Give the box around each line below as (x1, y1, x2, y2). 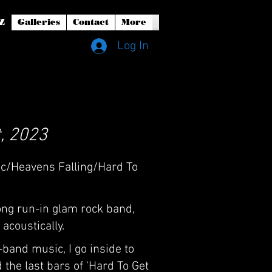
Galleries (17, 17, 60, 27)
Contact (72, 17, 109, 27)
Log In (117, 39, 149, 53)
